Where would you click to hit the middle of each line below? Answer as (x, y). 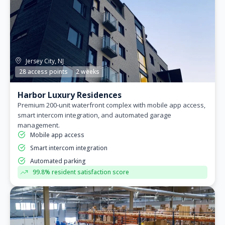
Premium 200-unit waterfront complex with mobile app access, (111, 105)
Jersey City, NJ (45, 61)
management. (39, 125)
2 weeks (88, 71)
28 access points (43, 71)
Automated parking (58, 161)
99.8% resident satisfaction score (81, 172)
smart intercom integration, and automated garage (94, 115)
